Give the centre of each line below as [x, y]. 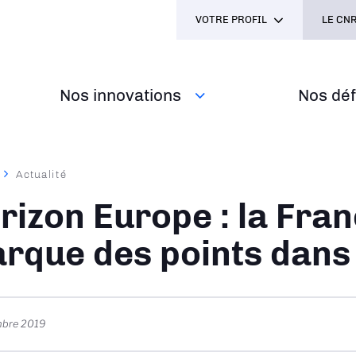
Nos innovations [121, 95]
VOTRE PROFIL [231, 19]
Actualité [42, 174]
